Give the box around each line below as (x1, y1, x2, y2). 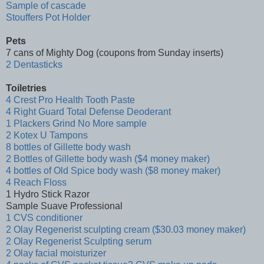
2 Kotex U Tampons (6, 130, 88, 141)
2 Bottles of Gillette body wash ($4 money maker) (6, 154, 210, 164)
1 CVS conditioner (6, 213, 82, 223)
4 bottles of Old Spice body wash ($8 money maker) (6, 166, 220, 176)
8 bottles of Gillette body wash (6, 142, 131, 153)
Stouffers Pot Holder (6, 12, 90, 23)
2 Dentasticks (6, 60, 62, 70)
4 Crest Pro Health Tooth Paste (6, 95, 135, 105)
